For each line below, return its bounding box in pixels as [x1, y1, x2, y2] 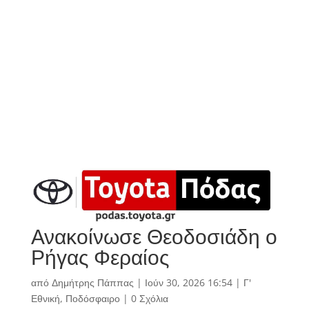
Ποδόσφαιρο [65, 292, 120, 306]
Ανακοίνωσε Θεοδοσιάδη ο [30, 222, 277, 251]
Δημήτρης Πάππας [51, 276, 134, 290]
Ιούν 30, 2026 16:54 [144, 276, 232, 290]
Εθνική [30, 292, 60, 306]
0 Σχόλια [130, 292, 168, 306]
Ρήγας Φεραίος [30, 243, 169, 272]
